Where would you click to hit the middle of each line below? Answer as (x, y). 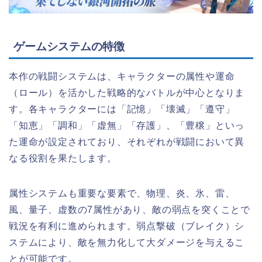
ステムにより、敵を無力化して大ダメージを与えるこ (127, 242)
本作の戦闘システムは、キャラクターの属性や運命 (122, 76)
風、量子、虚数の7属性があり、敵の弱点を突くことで (130, 209)
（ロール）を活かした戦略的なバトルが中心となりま (127, 92)
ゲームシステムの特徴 (69, 46)
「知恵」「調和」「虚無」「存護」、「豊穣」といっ (127, 125)
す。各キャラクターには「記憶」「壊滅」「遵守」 (122, 109)
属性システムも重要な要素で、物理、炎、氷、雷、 (122, 193)
